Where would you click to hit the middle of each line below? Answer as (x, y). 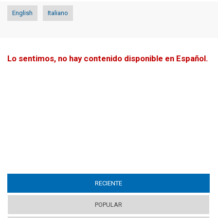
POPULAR (109, 205)
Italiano (58, 13)
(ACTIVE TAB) (141, 183)
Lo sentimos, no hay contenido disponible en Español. (108, 59)
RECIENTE (109, 183)
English (22, 13)
